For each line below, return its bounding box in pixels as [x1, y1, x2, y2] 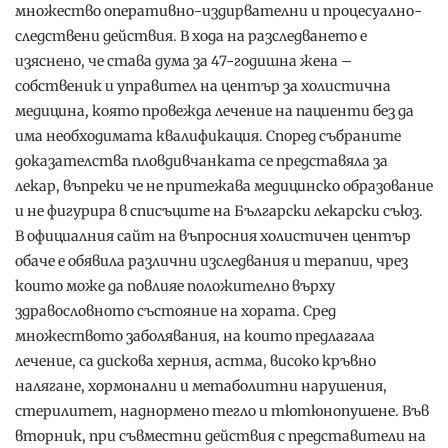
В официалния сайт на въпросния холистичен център [15, 226, 411, 245]
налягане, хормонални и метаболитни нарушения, [15, 376, 387, 395]
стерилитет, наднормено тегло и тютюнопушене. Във [15, 401, 429, 420]
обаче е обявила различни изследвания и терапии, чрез [15, 251, 408, 270]
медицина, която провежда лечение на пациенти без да [15, 101, 414, 120]
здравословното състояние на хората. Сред [15, 301, 336, 320]
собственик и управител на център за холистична [15, 76, 391, 95]
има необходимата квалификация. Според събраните [15, 126, 401, 145]
